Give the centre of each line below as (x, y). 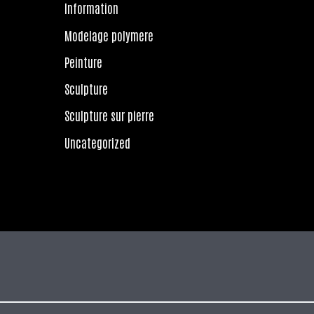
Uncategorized (97, 142)
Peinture (83, 61)
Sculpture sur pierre (109, 115)
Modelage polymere (109, 35)
